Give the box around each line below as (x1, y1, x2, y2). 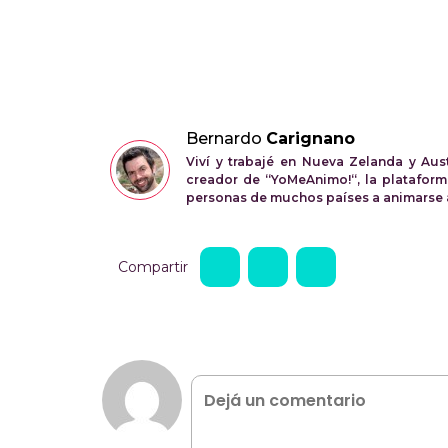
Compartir (118, 258, 188, 277)
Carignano (266, 129, 355, 149)
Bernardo (186, 129, 266, 149)
